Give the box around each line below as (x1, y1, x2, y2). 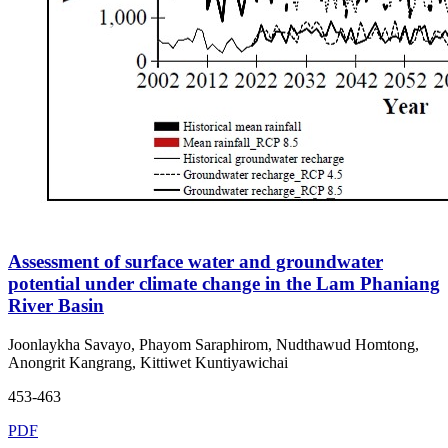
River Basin (8, 295, 104, 317)
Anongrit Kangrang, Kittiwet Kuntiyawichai (8, 354, 288, 372)
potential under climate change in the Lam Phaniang (8, 273, 440, 295)
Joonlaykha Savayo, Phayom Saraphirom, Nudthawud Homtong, (8, 336, 419, 354)
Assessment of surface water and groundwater (8, 251, 383, 273)
